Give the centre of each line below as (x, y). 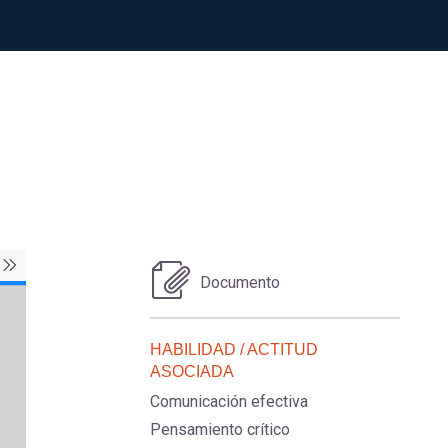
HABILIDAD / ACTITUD (234, 349)
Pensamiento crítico (220, 429)
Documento (240, 282)
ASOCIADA (192, 371)
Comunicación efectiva (229, 401)
